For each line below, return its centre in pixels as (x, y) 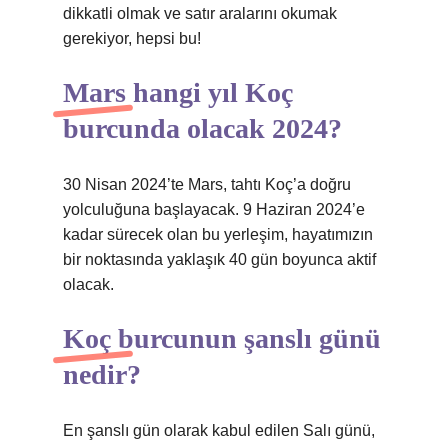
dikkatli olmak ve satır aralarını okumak (200, 13)
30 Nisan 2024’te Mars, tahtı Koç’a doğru (207, 184)
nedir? (102, 374)
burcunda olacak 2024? (202, 128)
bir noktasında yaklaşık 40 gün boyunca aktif (219, 259)
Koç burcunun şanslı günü (222, 338)
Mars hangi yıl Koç (178, 92)
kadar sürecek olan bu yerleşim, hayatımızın (218, 234)
